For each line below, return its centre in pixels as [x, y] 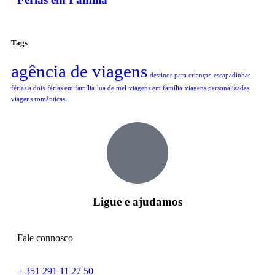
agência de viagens [79, 72]
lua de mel [112, 88]
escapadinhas [232, 76]
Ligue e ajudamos [137, 201]
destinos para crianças [180, 76]
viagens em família [156, 88]
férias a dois [28, 88]
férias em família [71, 88]
